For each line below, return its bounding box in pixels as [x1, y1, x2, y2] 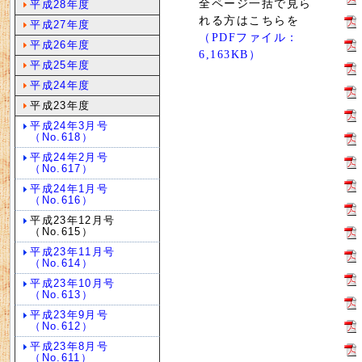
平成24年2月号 [30, 151, 108, 163]
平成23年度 [30, 99, 90, 112]
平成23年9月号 [30, 309, 108, 321]
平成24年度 [30, 79, 90, 91]
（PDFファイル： [199, 31, 299, 44]
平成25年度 [30, 59, 90, 71]
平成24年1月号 [30, 183, 108, 195]
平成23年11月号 [30, 246, 116, 258]
